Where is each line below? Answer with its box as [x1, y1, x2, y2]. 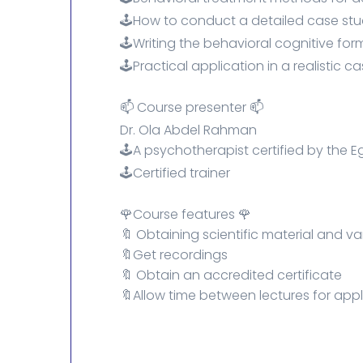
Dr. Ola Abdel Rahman [120, 120, 257, 139]
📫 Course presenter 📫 [120, 97, 263, 117]
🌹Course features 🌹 [120, 204, 251, 224]
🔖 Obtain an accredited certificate [120, 265, 342, 284]
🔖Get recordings [120, 245, 228, 264]
